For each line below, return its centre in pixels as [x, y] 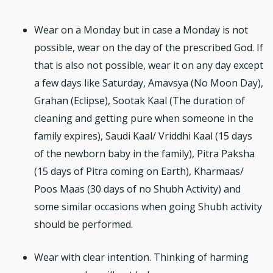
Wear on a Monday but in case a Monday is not [141, 30]
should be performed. [83, 224]
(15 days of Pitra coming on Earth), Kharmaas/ [139, 171]
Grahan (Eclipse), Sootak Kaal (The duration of [140, 100]
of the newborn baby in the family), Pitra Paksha [144, 153]
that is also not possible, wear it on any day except [149, 65]
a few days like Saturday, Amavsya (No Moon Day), [149, 83]
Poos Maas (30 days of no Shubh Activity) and [137, 189]
